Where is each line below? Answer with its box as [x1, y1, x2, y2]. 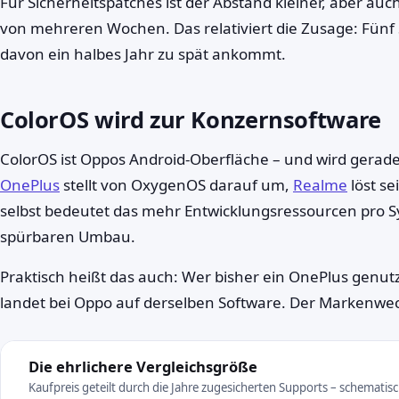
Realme [293, 175, 347, 195]
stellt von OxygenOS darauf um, [60, 175, 293, 195]
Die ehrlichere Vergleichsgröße [28, 356, 257, 378]
